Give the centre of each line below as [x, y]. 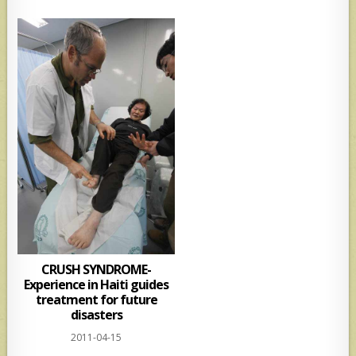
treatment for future [96, 299]
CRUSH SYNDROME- [97, 269]
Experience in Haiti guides [97, 284]
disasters [96, 314]
